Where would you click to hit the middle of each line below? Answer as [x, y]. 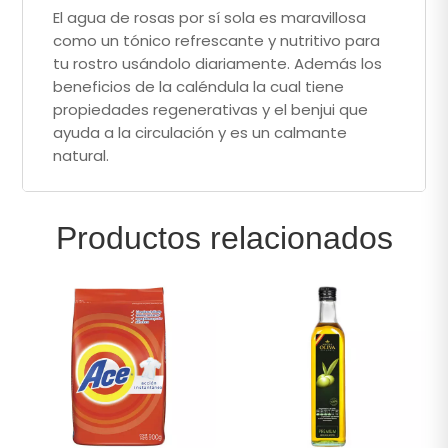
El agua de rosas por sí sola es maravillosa [210, 17]
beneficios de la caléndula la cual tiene [199, 86]
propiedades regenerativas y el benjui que [211, 109]
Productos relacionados [224, 237]
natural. [81, 155]
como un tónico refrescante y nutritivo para [217, 40]
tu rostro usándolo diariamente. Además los [218, 63]
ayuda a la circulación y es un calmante [200, 132]
